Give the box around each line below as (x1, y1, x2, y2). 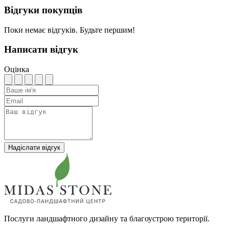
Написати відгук (4, 44, 78, 55)
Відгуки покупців (4, 4, 82, 15)
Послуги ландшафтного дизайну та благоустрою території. (4, 214, 210, 223)
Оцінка (4, 65, 29, 74)
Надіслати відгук (8, 144, 60, 152)
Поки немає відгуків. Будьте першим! (4, 25, 135, 34)
